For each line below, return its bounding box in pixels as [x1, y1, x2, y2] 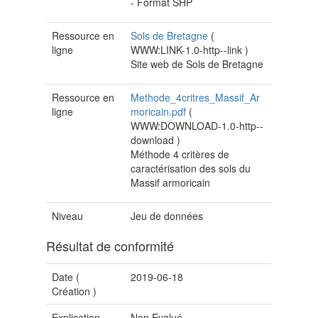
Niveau [52, 209, 83, 224]
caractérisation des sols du [131, 161, 251, 176]
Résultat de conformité [46, 236, 174, 256]
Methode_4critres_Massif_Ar [131, 90, 261, 105]
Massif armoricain [131, 175, 211, 190]
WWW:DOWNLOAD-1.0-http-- [131, 119, 264, 133]
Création [52, 284, 90, 299]
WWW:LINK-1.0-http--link [131, 43, 246, 57]
